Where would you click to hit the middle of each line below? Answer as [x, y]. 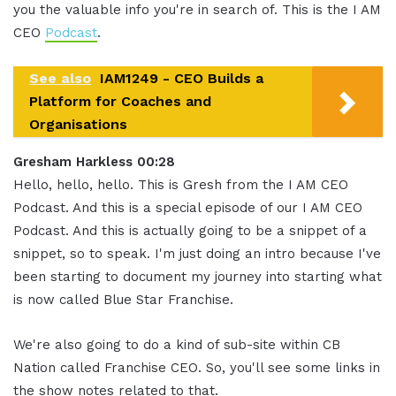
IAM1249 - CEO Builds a [182, 78]
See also [60, 78]
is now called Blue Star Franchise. [123, 299]
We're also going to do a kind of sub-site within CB [177, 344]
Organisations [78, 124]
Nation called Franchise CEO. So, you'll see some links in [197, 367]
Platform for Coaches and [120, 101]
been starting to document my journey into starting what [198, 276]
